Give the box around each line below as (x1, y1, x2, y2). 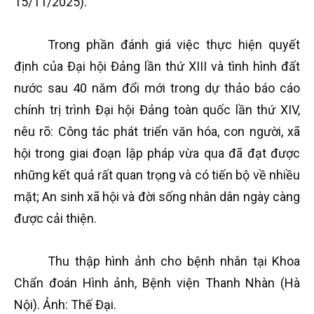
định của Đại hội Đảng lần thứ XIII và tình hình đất (14, 59, 300, 74)
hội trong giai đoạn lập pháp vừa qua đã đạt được (14, 146, 300, 161)
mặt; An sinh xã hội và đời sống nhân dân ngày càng (14, 189, 300, 204)
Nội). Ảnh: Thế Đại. (14, 297, 116, 312)
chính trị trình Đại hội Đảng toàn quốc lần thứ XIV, (14, 102, 300, 117)
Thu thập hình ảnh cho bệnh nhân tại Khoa (48, 254, 300, 268)
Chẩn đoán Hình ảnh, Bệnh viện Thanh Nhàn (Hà (14, 275, 300, 290)
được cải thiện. (14, 211, 97, 226)
